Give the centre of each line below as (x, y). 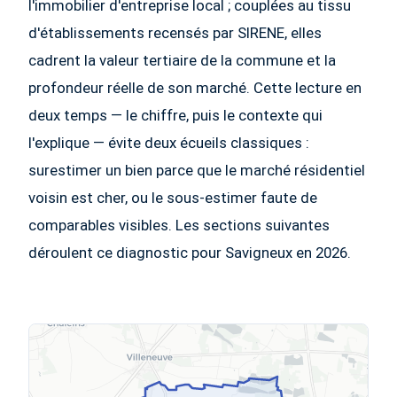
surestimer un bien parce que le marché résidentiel (197, 170)
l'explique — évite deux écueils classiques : (169, 143)
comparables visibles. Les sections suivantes (179, 225)
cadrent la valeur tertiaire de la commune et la (182, 60)
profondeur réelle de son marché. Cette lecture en (195, 88)
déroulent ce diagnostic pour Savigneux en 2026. (190, 253)
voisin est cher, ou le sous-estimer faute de (173, 198)
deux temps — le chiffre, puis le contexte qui (175, 115)
